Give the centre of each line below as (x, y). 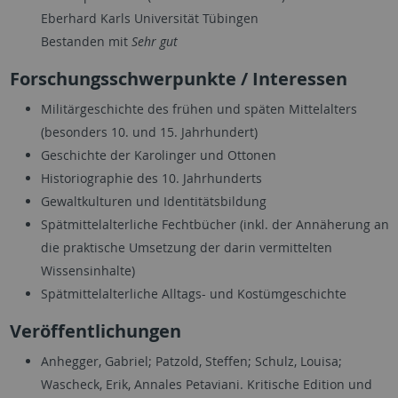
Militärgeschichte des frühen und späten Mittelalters (199, 108)
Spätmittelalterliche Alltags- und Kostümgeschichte (193, 293)
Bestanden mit (86, 41)
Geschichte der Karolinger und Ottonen (158, 155)
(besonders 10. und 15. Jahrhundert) (149, 131)
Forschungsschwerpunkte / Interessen (178, 78)
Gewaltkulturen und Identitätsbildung (153, 201)
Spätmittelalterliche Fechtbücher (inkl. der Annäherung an (215, 224)
